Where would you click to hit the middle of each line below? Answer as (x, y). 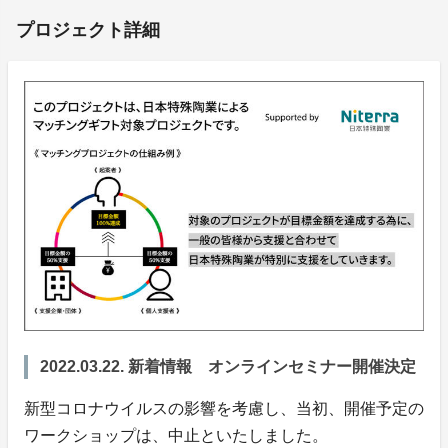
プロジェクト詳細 (88, 29)
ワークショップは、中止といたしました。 (176, 435)
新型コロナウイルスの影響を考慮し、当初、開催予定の (224, 408)
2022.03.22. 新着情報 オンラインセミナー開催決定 (228, 366)
